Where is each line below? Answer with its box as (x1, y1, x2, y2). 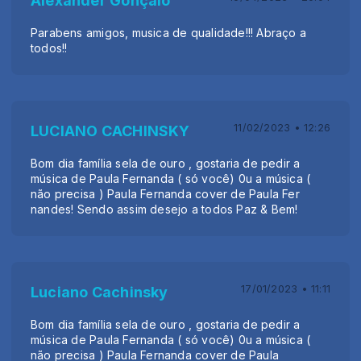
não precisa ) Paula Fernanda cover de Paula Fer (31, 186, 300, 201)
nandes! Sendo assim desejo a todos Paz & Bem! (31, 201, 298, 216)
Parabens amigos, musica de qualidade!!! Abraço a (31, 25, 307, 39)
